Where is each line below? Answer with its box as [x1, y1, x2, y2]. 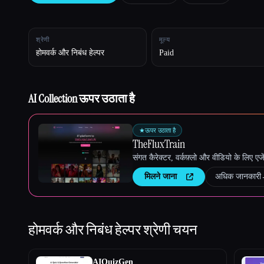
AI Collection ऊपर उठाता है [28, 91, 135, 106]
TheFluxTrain [133, 136, 185, 151]
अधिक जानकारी [215, 172, 261, 181]
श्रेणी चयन [143, 220, 197, 239]
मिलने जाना [144, 172, 177, 181]
